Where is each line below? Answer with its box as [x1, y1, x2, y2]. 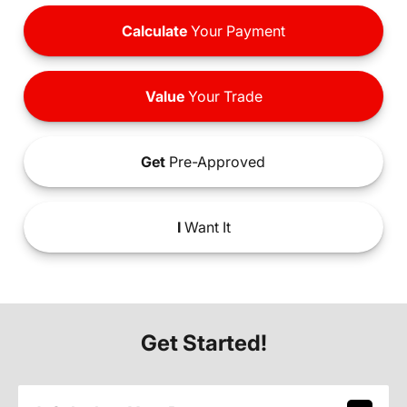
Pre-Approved [165, 153, 266, 172]
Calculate [122, 22, 187, 41]
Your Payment [187, 22, 285, 41]
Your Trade [184, 87, 263, 106]
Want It [180, 218, 231, 237]
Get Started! [140, 330, 267, 357]
